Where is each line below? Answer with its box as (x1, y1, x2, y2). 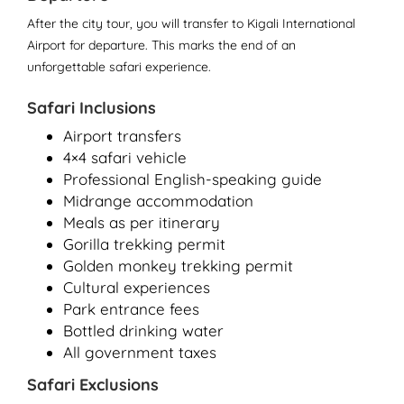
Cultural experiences (63, 278, 210, 297)
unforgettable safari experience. (27, 59, 211, 75)
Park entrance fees (63, 299, 199, 318)
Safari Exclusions (27, 374, 159, 395)
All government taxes (63, 343, 216, 362)
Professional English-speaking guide (63, 170, 322, 188)
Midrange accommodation (63, 191, 253, 210)
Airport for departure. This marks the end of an (27, 37, 296, 53)
